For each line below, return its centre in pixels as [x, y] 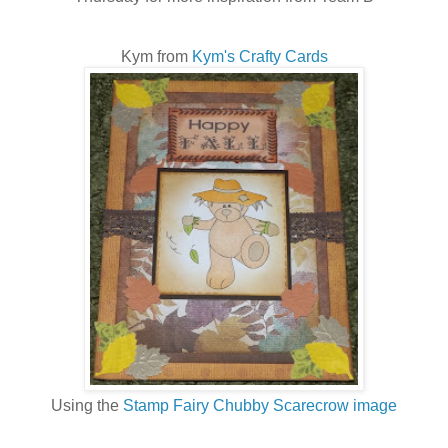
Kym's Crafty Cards [259, 57]
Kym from [156, 57]
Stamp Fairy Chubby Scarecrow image [260, 406]
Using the [87, 406]
